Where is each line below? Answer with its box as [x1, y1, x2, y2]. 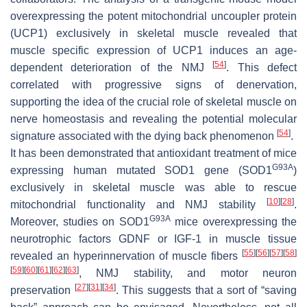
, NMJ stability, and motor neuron [79, 267, 297, 279]
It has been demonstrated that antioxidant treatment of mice [10, 147, 297, 159]
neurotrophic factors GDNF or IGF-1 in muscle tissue [10, 232, 297, 245]
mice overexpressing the [170, 215, 297, 228]
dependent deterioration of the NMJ [10, 61, 213, 73]
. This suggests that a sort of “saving [115, 284, 297, 296]
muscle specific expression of [10, 44, 173, 56]
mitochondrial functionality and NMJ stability [10, 198, 267, 210]
